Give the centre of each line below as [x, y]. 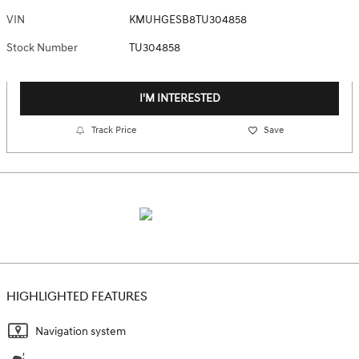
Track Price [114, 131]
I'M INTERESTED [179, 99]
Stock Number [42, 48]
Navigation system [81, 331]
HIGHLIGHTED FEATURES [77, 296]
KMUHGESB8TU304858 [188, 20]
